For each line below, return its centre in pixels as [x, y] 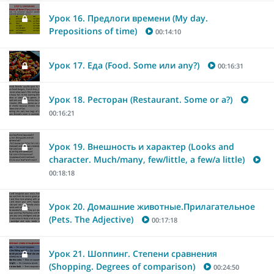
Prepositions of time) [93, 31]
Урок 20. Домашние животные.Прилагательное [152, 206]
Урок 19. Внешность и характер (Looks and [142, 146]
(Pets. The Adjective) [91, 219]
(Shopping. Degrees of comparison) [122, 266]
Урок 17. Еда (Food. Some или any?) [124, 65]
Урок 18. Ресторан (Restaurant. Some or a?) [141, 99]
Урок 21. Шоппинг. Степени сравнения [133, 253]
